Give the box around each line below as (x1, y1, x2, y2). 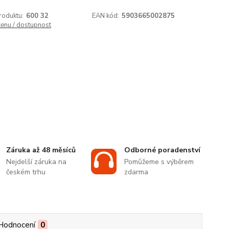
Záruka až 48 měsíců (6, 145, 76, 155)
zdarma (124, 167, 148, 177)
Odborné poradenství (124, 145, 200, 155)
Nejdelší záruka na (6, 157, 67, 167)
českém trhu (6, 167, 46, 177)
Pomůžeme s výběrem (124, 157, 194, 167)
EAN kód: (92, 11, 120, 20)
